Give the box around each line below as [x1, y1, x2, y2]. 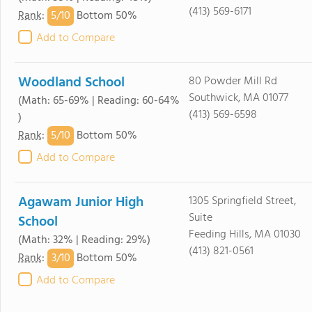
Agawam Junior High [18, 192, 143, 214]
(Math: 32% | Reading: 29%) [18, 231, 150, 249]
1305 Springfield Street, [188, 192, 296, 210]
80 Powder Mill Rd [188, 72, 277, 91]
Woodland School [18, 72, 125, 94]
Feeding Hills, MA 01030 [188, 226, 301, 244]
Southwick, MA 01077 [188, 89, 288, 107]
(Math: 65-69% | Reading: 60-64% [18, 92, 180, 110]
